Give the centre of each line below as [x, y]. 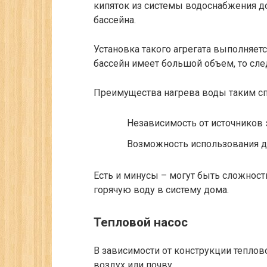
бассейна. [115, 20]
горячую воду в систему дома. [161, 190]
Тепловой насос [141, 223]
